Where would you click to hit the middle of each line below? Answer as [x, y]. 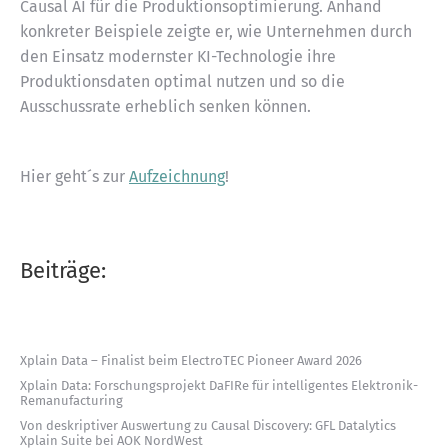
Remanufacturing [71, 400]
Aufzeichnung [177, 176]
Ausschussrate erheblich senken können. [165, 106]
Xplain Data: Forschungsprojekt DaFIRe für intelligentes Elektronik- [219, 385]
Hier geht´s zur [74, 176]
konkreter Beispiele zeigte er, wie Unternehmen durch [216, 31]
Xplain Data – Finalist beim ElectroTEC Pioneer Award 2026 [191, 360]
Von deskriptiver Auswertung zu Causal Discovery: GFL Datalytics [208, 425]
